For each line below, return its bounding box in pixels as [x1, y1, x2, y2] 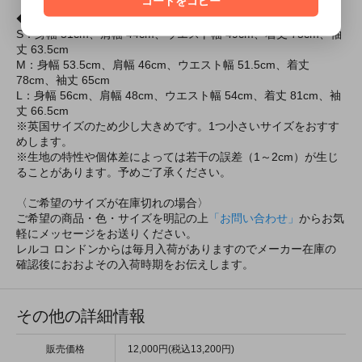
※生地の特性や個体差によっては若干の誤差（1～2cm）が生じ [16, 150, 339, 164]
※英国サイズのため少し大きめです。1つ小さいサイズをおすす [16, 120, 339, 133]
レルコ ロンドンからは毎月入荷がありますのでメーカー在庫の [16, 242, 336, 256]
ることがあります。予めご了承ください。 [16, 166, 231, 179]
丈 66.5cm [16, 104, 69, 118]
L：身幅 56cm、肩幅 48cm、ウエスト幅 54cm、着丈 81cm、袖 [16, 89, 341, 103]
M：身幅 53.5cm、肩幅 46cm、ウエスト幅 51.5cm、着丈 [16, 58, 309, 72]
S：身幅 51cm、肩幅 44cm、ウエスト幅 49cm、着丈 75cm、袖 [16, 27, 342, 41]
